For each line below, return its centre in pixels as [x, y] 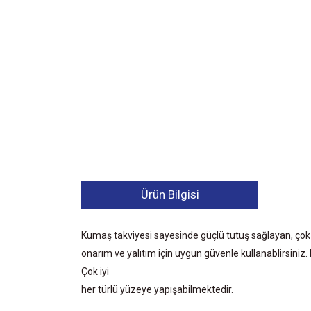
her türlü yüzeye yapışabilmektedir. [157, 289]
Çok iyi [95, 271]
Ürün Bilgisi [170, 195]
